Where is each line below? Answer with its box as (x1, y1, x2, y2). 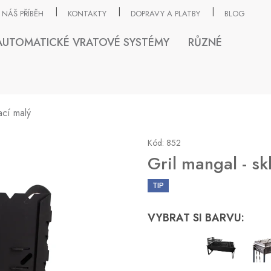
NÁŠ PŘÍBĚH (1, 7, 44, 19)
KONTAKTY (67, 7, 106, 19)
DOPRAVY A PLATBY (130, 7, 200, 19)
